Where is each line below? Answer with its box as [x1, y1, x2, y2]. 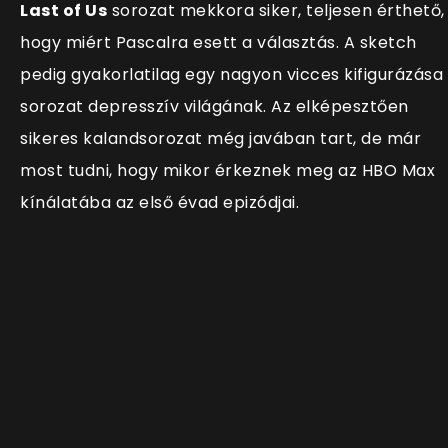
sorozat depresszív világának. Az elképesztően [20, 95, 409, 119]
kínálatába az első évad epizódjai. [20, 191, 299, 215]
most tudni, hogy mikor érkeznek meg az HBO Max [20, 159, 435, 183]
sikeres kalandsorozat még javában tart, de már [20, 127, 421, 151]
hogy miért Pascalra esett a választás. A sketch [20, 31, 417, 55]
